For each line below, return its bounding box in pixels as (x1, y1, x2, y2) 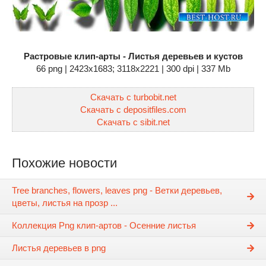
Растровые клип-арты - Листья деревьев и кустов (23, 51, 243, 62)
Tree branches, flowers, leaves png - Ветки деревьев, (12, 185, 222, 196)
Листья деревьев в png (12, 243, 106, 254)
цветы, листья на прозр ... (12, 198, 118, 208)
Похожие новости (12, 156, 117, 171)
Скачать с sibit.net (96, 117, 170, 128)
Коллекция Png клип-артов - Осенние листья (12, 220, 196, 231)
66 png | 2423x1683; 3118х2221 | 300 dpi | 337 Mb (36, 64, 230, 74)
